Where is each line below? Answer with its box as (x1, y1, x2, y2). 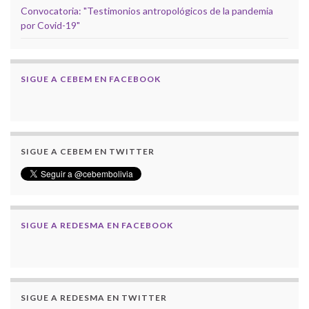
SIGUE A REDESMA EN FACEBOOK (21, 219, 173, 230)
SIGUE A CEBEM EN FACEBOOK (21, 73, 161, 84)
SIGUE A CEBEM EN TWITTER (21, 146, 154, 157)
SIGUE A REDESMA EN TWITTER (21, 292, 167, 303)
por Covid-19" (21, 19, 80, 31)
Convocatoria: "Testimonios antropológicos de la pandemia (21, 4, 273, 17)
